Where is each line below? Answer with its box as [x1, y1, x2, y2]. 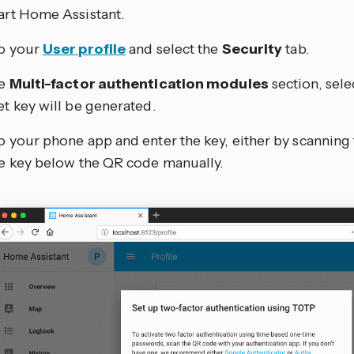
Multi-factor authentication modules [9, 75, 269, 93]
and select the [126, 40, 222, 58]
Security [221, 40, 283, 58]
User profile [43, 40, 126, 58]
